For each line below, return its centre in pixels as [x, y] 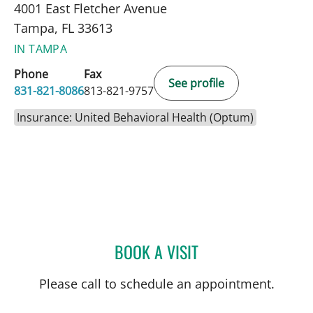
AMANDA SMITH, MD [244, 250]
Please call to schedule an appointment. [156, 284]
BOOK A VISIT [156, 252]
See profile [196, 83]
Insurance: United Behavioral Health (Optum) [135, 118]
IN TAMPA [41, 49]
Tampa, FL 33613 [63, 28]
